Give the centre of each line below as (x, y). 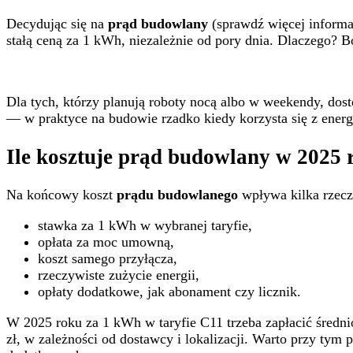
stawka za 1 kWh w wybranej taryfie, (145, 226)
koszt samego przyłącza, (108, 259)
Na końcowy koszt (61, 195)
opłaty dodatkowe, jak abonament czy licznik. (169, 292)
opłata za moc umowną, (106, 242)
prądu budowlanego (177, 195)
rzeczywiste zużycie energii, (119, 275)
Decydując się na (57, 24)
